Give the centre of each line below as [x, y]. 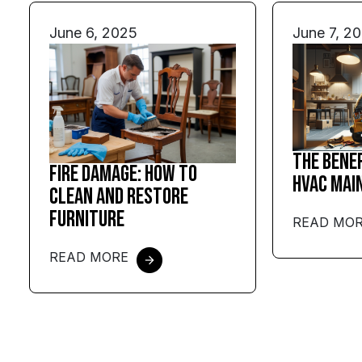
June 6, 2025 [93, 33]
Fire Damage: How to [123, 175]
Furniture [87, 220]
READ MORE [89, 257]
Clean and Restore [119, 197]
